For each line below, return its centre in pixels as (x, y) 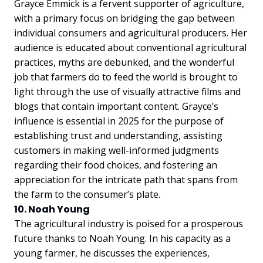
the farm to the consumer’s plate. (87, 194)
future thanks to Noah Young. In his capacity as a (122, 238)
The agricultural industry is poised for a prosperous (129, 224)
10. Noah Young (52, 209)
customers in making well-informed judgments (117, 150)
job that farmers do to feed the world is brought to (126, 77)
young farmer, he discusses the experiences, (112, 253)
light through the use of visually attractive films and (127, 92)
